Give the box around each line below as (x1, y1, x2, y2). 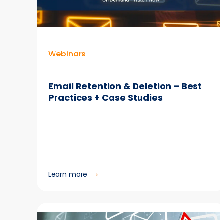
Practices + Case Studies (48, 91, 163, 104)
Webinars (48, 48, 86, 60)
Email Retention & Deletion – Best (48, 80, 202, 92)
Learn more (48, 169, 88, 179)
